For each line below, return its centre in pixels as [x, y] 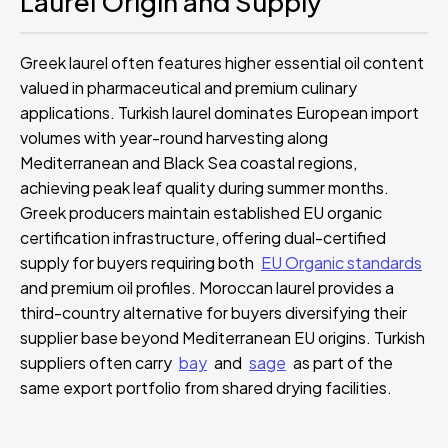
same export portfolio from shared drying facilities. [206, 387]
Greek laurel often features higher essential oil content [222, 62]
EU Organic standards [341, 262]
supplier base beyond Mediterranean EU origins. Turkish [222, 337]
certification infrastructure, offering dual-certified [203, 237]
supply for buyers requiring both [138, 262]
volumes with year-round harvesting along [174, 137]
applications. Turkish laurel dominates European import [219, 112]
